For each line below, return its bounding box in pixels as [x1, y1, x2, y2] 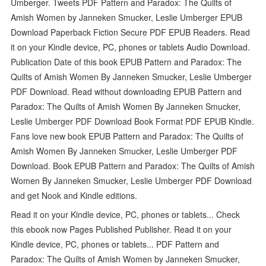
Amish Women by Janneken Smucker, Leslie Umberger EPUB [11, 11, 243, 23]
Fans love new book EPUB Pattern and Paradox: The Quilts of [11, 129, 244, 142]
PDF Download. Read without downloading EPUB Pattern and [11, 85, 242, 97]
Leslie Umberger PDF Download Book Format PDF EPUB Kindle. [11, 115, 255, 127]
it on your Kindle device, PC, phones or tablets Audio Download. [11, 40, 251, 53]
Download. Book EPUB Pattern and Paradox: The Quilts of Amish [11, 159, 255, 172]
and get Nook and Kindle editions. [11, 189, 138, 201]
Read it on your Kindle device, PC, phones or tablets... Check [11, 208, 240, 220]
